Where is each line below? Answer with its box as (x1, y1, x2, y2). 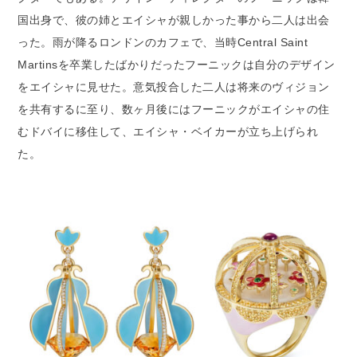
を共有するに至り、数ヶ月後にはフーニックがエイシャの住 (18, 103, 330, 116)
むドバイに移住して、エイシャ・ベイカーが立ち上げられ (18, 125, 319, 139)
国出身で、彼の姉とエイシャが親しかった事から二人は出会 (18, 14, 330, 27)
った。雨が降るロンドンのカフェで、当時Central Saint (18, 36, 308, 49)
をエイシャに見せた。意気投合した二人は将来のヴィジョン (18, 80, 330, 94)
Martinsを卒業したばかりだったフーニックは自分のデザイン (18, 58, 335, 72)
